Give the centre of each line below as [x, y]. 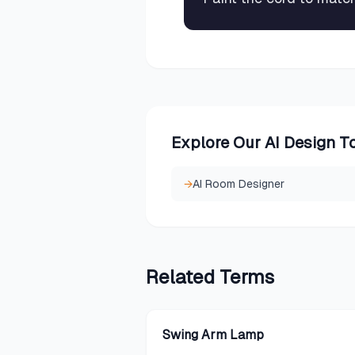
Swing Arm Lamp [213, 335]
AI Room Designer [239, 184]
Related [183, 277]
